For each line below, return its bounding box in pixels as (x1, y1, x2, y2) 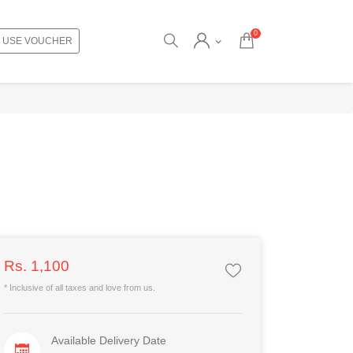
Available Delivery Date (50, 334, 166, 347)
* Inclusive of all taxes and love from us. (4, 283, 155, 292)
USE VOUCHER (2, 35, 72, 46)
